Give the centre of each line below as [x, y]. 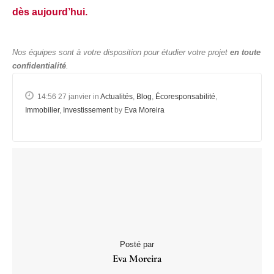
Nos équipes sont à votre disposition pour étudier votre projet [121, 52]
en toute [245, 52]
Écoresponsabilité [185, 96]
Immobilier [42, 110]
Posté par [137, 244]
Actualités [117, 96]
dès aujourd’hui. [51, 12]
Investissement [88, 110]
